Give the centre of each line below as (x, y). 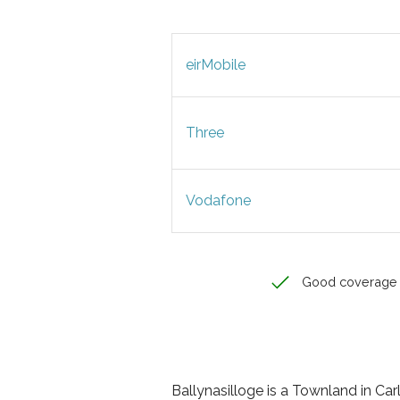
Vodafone (218, 200)
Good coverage (348, 282)
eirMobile (216, 65)
